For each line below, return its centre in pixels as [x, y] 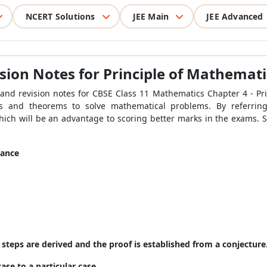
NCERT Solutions [60, 16]
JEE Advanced [235, 16]
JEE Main [151, 16]
